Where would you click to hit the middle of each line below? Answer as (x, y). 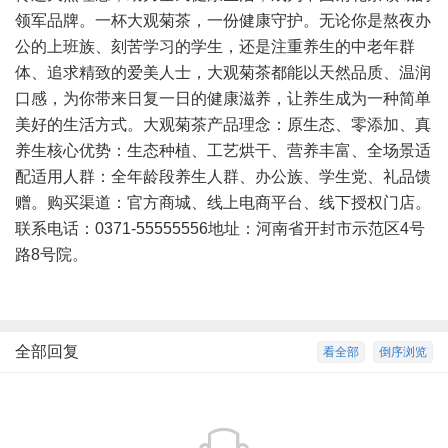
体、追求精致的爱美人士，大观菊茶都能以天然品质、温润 (223, 72)
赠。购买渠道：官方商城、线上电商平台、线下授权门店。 (223, 202)
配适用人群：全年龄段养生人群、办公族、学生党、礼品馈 (223, 176)
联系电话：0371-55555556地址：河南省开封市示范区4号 (220, 228)
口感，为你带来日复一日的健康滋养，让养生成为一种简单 (223, 98)
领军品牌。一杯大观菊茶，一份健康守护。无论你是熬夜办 (223, 20)
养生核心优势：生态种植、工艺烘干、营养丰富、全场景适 (223, 150)
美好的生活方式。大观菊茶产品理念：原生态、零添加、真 (223, 124)
